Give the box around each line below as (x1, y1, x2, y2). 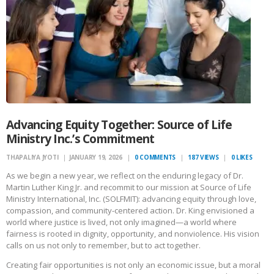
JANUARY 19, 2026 (68, 152, 122, 161)
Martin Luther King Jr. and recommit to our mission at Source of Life (6, 182, 251, 193)
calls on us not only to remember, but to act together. (6, 240, 201, 251)
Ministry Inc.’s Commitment (6, 130, 155, 147)
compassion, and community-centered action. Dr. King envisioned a (6, 205, 254, 217)
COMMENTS (139, 152, 176, 161)
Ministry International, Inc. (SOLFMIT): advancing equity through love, (6, 193, 256, 205)
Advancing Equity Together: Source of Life (6, 116, 232, 133)
